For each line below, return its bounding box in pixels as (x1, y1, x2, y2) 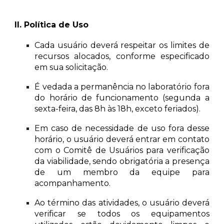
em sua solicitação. (34, 62, 108, 72)
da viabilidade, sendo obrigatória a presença (34, 156, 209, 166)
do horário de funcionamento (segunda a (34, 93, 209, 102)
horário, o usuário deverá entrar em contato (34, 134, 209, 144)
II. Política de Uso (14, 20, 89, 29)
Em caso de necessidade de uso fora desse (34, 123, 209, 133)
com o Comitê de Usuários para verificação (34, 145, 209, 155)
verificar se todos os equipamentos (34, 209, 209, 218)
